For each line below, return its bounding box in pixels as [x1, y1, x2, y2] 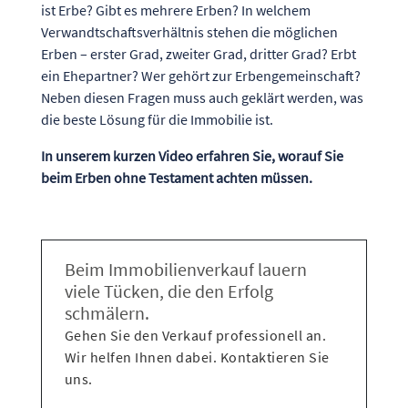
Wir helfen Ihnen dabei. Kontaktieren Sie [64, 348, 330, 366]
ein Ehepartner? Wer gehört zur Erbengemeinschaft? [40, 66, 361, 85]
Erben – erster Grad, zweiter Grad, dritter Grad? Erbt [40, 45, 356, 63]
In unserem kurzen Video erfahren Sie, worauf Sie [40, 147, 343, 165]
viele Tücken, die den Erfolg [64, 280, 273, 302]
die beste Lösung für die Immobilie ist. [40, 110, 273, 128]
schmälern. [64, 301, 149, 324]
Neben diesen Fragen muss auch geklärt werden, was [40, 88, 363, 107]
